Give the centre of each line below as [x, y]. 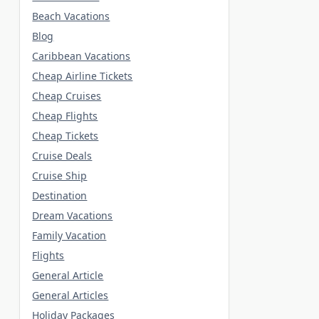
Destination [60, 195]
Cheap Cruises [67, 95]
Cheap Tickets [66, 135]
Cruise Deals [62, 155]
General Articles [70, 295]
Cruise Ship [60, 175]
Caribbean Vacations [82, 56]
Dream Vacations [73, 215]
